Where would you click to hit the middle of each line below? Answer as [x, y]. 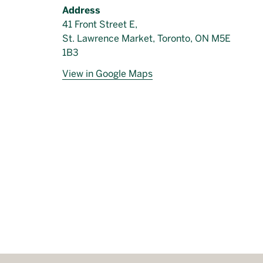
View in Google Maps [107, 74]
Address [81, 10]
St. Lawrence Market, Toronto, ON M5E [146, 38]
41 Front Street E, [100, 24]
